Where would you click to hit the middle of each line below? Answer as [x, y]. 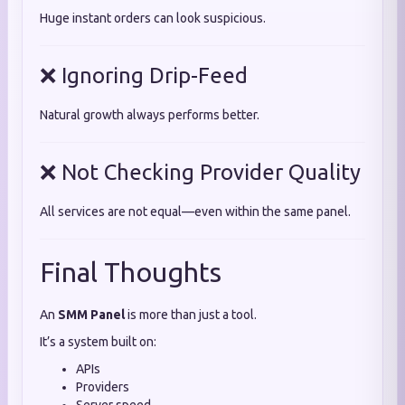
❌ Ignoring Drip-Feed [144, 75]
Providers [103, 387]
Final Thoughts [131, 272]
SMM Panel [91, 315]
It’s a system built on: [98, 342]
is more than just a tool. [191, 315]
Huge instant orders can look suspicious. [153, 18]
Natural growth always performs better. [150, 115]
